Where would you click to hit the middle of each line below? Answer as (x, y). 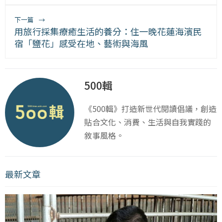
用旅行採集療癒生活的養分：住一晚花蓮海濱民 (108, 31)
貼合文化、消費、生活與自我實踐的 (148, 122)
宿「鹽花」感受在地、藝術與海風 (81, 43)
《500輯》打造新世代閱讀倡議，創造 (150, 109)
